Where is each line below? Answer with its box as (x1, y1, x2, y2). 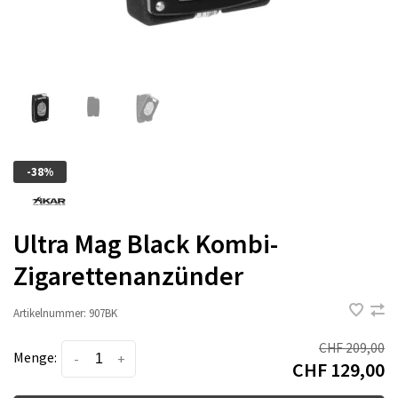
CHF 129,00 (292, 357, 385, 382)
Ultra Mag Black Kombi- (13, 227, 278, 260)
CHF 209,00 (319, 339, 385, 356)
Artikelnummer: (13, 305, 86, 321)
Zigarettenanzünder (13, 259, 243, 292)
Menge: (13, 348, 57, 366)
